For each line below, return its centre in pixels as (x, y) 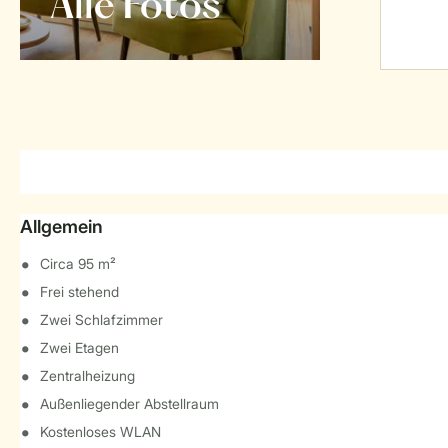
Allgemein (61, 226)
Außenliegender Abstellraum (129, 403)
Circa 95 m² (78, 263)
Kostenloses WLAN (100, 431)
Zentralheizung (87, 375)
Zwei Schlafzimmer (101, 319)
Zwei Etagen (79, 347)
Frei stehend (79, 291)
